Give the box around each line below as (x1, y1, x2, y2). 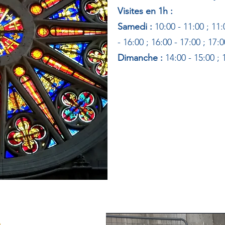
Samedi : (118, 21, 155, 32)
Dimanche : (118, 52, 165, 63)
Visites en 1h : (118, 6, 173, 17)
